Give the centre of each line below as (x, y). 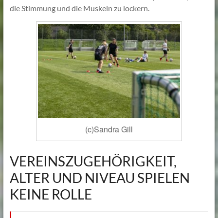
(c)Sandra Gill (109, 129)
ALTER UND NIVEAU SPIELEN (100, 178)
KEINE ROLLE (51, 194)
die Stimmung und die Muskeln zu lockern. (79, 8)
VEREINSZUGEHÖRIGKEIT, (93, 161)
